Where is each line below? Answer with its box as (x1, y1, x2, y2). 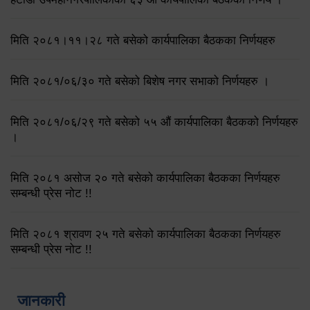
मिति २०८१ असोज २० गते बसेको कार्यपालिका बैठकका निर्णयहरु (10, 171, 280, 185)
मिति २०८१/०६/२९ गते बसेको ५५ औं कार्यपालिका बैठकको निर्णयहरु (10, 115, 298, 129)
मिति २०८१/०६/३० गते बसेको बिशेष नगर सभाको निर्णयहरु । (10, 74, 269, 88)
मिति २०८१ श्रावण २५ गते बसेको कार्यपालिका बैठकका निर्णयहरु (10, 227, 281, 241)
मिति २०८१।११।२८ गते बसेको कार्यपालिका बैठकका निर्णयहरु (10, 33, 275, 47)
